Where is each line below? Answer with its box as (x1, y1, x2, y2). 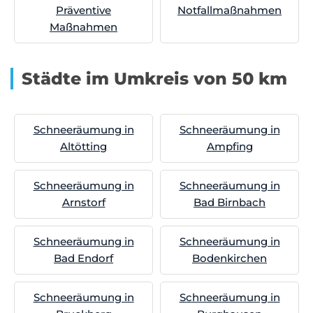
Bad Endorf (54, 252, 113, 265)
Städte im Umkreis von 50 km (22, 68, 287, 89)
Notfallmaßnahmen (177, 3, 282, 17)
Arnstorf (61, 196, 105, 209)
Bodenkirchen (192, 252, 267, 265)
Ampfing (206, 140, 253, 153)
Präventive (56, 3, 111, 17)
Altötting (60, 140, 107, 153)
